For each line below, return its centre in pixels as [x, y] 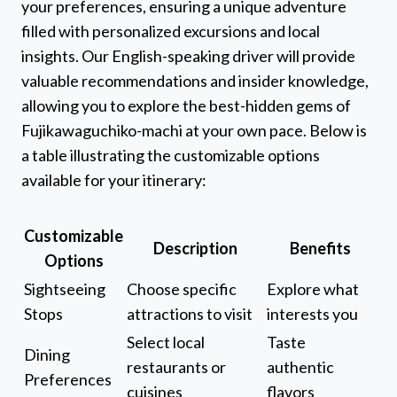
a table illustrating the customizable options [171, 156]
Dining [47, 355]
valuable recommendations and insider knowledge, [195, 81]
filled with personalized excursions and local [171, 31]
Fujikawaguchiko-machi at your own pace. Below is [194, 131]
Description [195, 249]
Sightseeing [65, 289]
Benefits [320, 249]
